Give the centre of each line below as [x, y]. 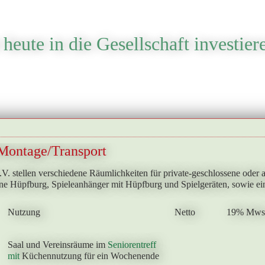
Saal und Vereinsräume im [57, 245]
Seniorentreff [132, 245]
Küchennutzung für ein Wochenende [89, 256]
